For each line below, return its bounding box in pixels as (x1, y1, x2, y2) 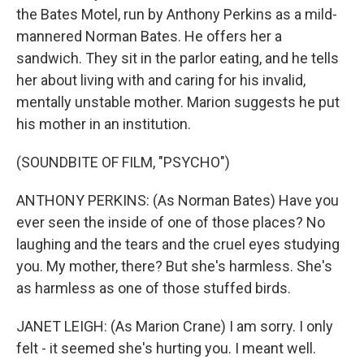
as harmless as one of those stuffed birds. (16, 279, 291, 297)
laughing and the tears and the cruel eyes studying (16, 236, 340, 253)
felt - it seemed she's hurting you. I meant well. (16, 340, 316, 357)
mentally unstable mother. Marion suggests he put (16, 93, 340, 110)
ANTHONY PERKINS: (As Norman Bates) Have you (16, 192, 339, 209)
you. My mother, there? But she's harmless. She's (16, 258, 332, 275)
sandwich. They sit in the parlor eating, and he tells (16, 50, 339, 67)
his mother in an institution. (16, 115, 191, 132)
